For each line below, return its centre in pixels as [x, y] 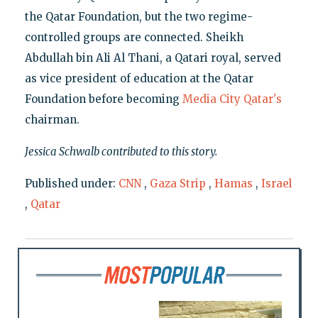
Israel [276, 184]
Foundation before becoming [103, 99]
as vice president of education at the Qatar [139, 79]
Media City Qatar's [232, 99]
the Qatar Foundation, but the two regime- [138, 17]
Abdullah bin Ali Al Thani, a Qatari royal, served [153, 58]
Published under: [71, 184]
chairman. [52, 120]
